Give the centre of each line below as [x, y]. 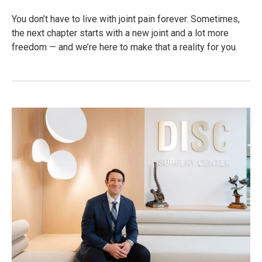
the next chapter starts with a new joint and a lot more [120, 33]
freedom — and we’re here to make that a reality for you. [125, 47]
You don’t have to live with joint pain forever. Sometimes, [126, 19]
